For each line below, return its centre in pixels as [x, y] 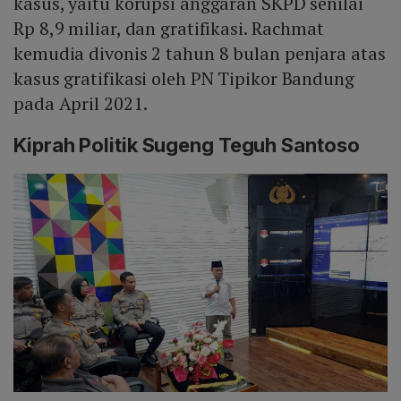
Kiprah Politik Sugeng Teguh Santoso [187, 145]
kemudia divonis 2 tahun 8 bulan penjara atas [200, 54]
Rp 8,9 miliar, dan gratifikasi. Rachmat [169, 29]
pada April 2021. [81, 104]
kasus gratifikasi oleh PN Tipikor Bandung [184, 79]
